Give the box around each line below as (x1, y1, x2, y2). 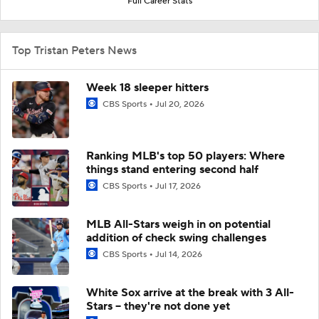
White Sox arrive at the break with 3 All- (86, 285, 294, 300)
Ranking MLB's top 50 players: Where (86, 148, 285, 163)
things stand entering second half (86, 162, 258, 177)
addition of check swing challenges (86, 230, 266, 245)
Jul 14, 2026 (155, 249, 202, 260)
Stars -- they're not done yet (86, 298, 230, 313)
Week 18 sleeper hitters (86, 80, 209, 95)
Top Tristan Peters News (12, 43, 137, 58)
